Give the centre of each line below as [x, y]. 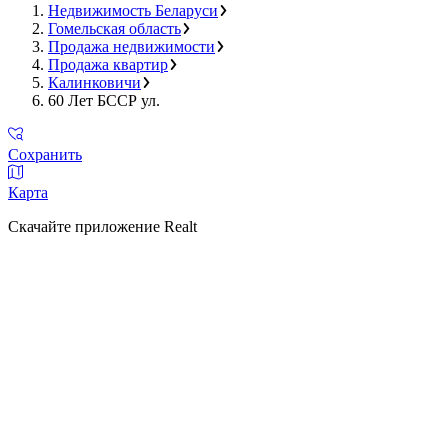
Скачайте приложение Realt [102, 226]
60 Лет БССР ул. [104, 100]
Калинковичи [94, 82]
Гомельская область [114, 28]
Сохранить [45, 154]
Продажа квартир [108, 64]
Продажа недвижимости [131, 46]
